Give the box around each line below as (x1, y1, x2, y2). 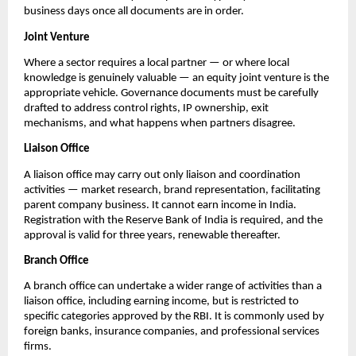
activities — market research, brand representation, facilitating (24, 184, 320, 196)
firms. (24, 341, 52, 354)
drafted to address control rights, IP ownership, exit (24, 103, 269, 115)
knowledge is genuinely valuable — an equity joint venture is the (24, 72, 329, 85)
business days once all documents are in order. (24, 6, 244, 18)
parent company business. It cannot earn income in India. (24, 199, 296, 211)
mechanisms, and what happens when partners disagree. (24, 118, 296, 130)
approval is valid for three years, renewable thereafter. (24, 229, 281, 242)
